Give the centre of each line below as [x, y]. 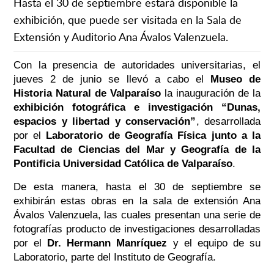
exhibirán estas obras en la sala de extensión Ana [137, 201]
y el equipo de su [214, 243]
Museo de [236, 80]
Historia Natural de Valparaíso [89, 94]
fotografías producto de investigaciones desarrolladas [137, 229]
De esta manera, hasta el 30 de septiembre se [137, 187]
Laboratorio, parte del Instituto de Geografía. [114, 257]
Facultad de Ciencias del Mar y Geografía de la [137, 150]
